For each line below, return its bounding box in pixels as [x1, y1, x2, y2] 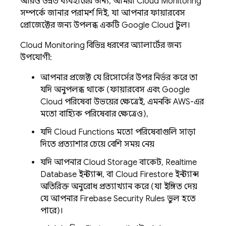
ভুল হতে [165, 194, 196, 204]
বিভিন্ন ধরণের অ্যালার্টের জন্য [85, 40, 182, 50]
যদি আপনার [40, 157, 83, 167]
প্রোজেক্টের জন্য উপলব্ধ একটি [20, 20, 122, 30]
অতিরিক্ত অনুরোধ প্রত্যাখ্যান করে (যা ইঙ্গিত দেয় [40, 182, 197, 192]
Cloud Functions [54, 127, 115, 137]
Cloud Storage [83, 157, 137, 167]
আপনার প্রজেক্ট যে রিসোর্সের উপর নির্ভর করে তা [40, 73, 198, 83]
